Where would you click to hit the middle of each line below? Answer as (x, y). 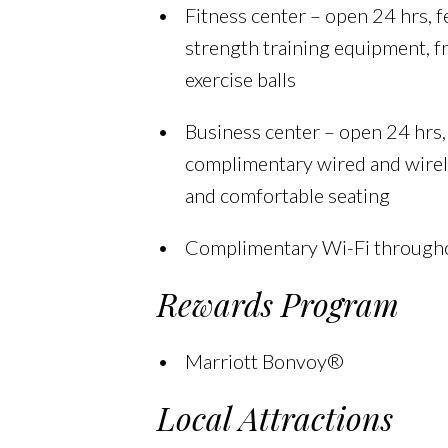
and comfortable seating (287, 195)
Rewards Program (277, 303)
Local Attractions (274, 417)
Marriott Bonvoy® (264, 361)
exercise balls (240, 79)
